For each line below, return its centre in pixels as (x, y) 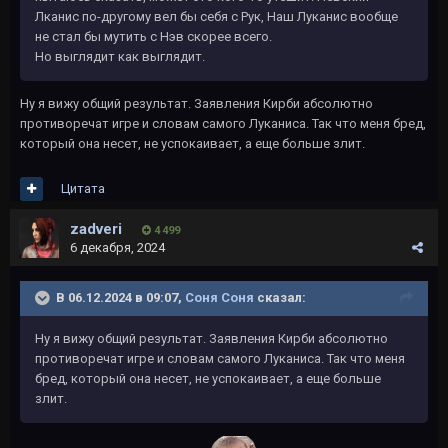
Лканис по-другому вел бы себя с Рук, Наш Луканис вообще (216, 16)
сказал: (280, 297)
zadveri (96, 228)
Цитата (83, 188)
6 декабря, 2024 (117, 247)
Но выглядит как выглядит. (120, 56)
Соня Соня (219, 297)
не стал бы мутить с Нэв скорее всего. (153, 36)
